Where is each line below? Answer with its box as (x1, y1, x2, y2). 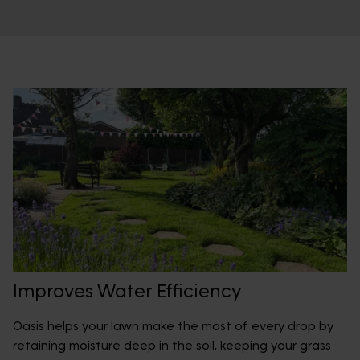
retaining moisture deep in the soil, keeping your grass (13, 338, 331, 354)
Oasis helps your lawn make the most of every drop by (13, 319, 333, 334)
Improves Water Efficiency (13, 281, 242, 302)
